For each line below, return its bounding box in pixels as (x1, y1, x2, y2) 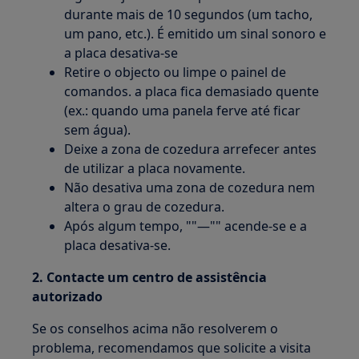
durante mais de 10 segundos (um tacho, (64, 6, 313, 23)
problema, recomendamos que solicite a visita (32, 339, 312, 357)
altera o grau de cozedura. (64, 198, 225, 216)
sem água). (64, 121, 131, 139)
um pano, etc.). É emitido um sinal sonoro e (64, 25, 327, 42)
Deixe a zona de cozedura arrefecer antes (64, 140, 317, 158)
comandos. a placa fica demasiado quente (64, 83, 320, 100)
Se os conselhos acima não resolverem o (32, 320, 279, 337)
